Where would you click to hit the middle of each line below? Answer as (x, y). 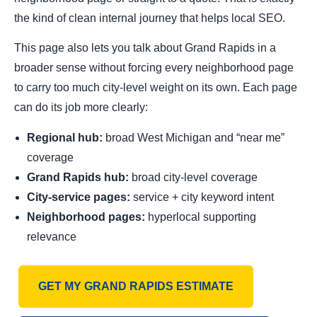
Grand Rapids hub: (78, 177)
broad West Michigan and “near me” (194, 137)
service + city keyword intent (202, 197)
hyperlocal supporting (201, 217)
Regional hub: (65, 137)
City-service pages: (79, 197)
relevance (52, 236)
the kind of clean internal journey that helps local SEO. (150, 18)
